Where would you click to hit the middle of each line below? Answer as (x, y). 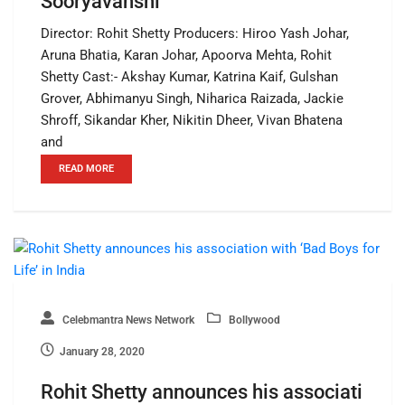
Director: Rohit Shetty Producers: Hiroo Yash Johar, (195, 34)
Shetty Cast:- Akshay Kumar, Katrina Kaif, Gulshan (189, 77)
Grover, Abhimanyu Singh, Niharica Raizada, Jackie (192, 99)
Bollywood (253, 320)
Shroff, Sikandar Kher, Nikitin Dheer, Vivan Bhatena (192, 121)
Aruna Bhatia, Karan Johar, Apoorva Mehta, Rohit (186, 56)
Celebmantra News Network (127, 320)
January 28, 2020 (102, 352)
